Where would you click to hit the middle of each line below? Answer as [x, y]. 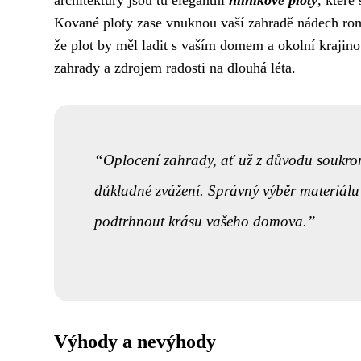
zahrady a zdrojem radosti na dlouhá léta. [175, 68]
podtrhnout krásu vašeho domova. [200, 221]
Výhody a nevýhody [135, 342]
